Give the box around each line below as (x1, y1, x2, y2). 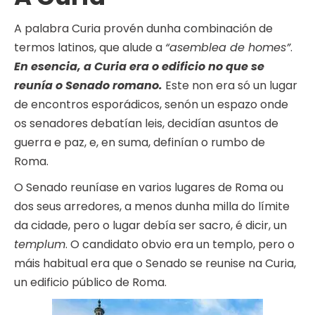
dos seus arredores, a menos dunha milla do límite (14, 198, 290, 215)
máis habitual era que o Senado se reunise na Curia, (14, 255, 296, 272)
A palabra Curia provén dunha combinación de (14, 20, 273, 37)
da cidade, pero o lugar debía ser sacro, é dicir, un (14, 217, 287, 234)
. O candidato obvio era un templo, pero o (65, 236, 295, 253)
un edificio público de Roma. (14, 274, 167, 291)
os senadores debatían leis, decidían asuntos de (14, 115, 278, 132)
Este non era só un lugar (162, 77, 297, 94)
